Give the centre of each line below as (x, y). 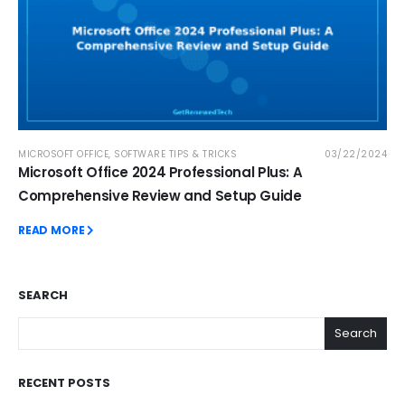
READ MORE (52, 231)
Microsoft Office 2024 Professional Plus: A (160, 173)
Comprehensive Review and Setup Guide (160, 196)
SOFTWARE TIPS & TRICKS (175, 155)
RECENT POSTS (64, 382)
